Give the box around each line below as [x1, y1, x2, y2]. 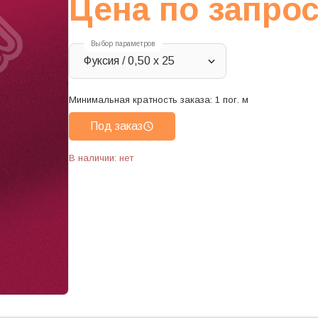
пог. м [223, 94, 248, 106]
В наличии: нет [69, 153, 133, 164]
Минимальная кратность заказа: [69, 94, 215, 106]
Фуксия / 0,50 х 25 [84, 55, 175, 67]
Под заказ [90, 120, 143, 133]
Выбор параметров [91, 40, 155, 48]
